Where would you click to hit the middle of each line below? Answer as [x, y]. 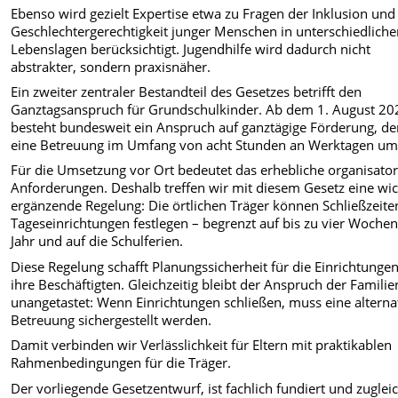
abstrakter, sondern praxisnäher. [111, 66]
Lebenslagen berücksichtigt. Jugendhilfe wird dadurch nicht [191, 48]
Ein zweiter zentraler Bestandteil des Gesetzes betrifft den [187, 92]
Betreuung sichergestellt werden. [111, 319]
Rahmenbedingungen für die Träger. [121, 363]
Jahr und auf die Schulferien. [97, 241]
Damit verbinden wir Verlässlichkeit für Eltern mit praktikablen [202, 345]
